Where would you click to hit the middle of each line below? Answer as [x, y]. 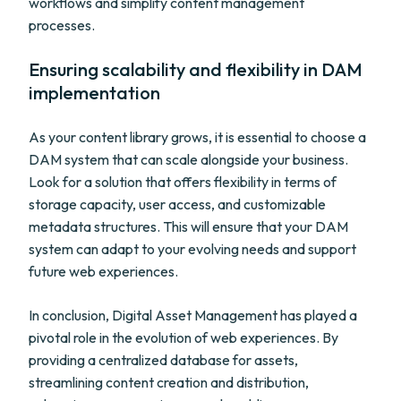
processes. [62, 25]
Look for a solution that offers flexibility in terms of [183, 182]
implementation [94, 93]
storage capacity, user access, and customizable [177, 204]
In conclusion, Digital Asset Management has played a [193, 315]
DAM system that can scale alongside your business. [188, 159]
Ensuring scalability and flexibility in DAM [196, 69]
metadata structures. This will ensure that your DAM [188, 226]
